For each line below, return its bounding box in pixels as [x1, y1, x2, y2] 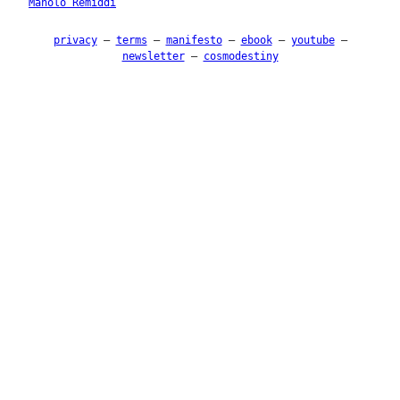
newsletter [121, 50, 185, 62]
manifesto [165, 34, 222, 46]
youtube [290, 34, 335, 46]
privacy [53, 34, 97, 46]
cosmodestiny [203, 50, 279, 62]
